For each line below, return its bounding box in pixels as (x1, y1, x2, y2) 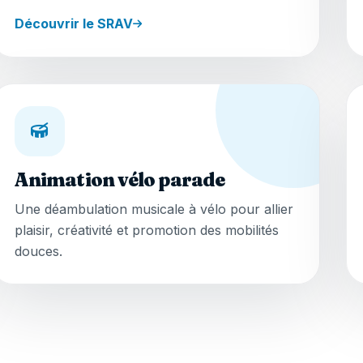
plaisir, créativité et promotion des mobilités (14, 222, 279, 239)
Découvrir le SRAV (14, 15, 133, 32)
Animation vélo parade (14, 167, 225, 191)
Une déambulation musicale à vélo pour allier (14, 201, 293, 218)
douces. (14, 243, 62, 260)
